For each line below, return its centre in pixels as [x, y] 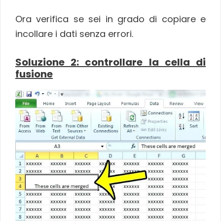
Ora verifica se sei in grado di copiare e [110, 19]
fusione [34, 74]
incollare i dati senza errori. [74, 34]
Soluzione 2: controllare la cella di [110, 62]
